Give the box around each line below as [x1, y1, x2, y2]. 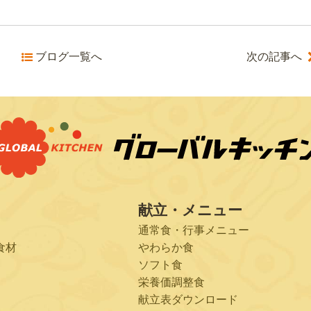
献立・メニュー [137, 201, 242, 218]
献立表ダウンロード [137, 293, 238, 305]
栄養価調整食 [137, 276, 205, 288]
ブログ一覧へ [35, 51, 102, 63]
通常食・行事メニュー [137, 224, 249, 236]
